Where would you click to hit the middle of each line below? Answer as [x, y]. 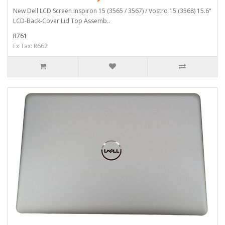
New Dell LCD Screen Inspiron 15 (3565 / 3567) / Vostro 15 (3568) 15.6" [112, 11]
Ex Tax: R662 [30, 46]
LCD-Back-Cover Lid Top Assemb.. [62, 21]
